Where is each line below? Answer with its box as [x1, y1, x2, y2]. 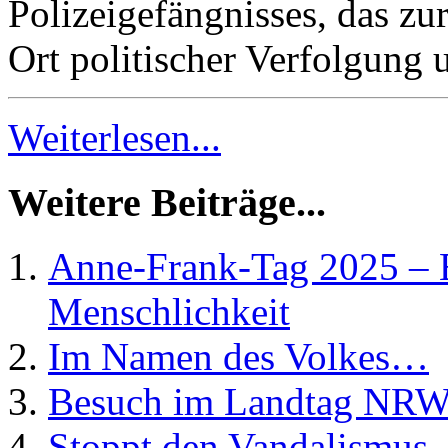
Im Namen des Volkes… [48, 335, 429, 379]
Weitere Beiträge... [8, 179, 326, 225]
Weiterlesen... [8, 115, 221, 159]
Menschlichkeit [48, 290, 290, 334]
